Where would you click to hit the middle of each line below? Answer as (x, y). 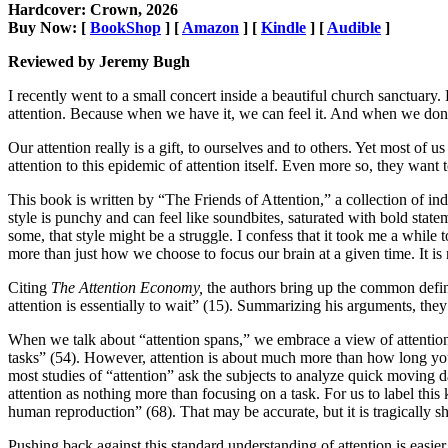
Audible (354, 28)
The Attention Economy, (129, 288)
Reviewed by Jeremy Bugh (99, 62)
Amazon (210, 28)
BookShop (125, 28)
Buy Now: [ (49, 28)
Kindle (283, 28)
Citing (29, 288)
